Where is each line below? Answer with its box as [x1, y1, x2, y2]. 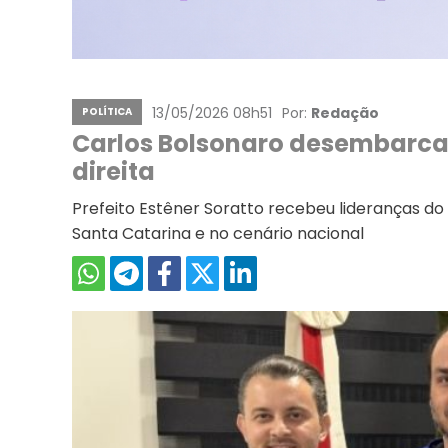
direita [72, 155, 155, 188]
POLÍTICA [82, 104, 132, 119]
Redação [311, 103, 379, 123]
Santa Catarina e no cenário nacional [72, 222, 364, 245]
